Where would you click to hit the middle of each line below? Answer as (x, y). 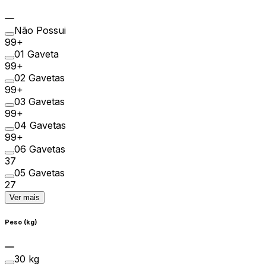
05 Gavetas (39, 173)
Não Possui (40, 31)
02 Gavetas (39, 78)
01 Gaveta (37, 54)
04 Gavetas (40, 126)
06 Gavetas (40, 149)
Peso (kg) (21, 223)
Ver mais (25, 198)
